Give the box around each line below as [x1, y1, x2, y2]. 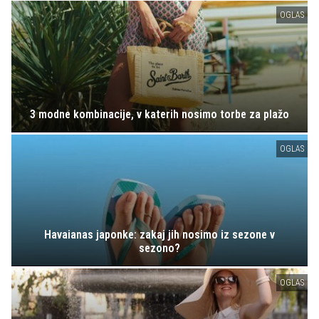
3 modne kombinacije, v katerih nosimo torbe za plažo [30, 108, 289, 122]
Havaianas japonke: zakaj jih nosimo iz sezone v [44, 228, 275, 241]
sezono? [139, 241, 180, 255]
